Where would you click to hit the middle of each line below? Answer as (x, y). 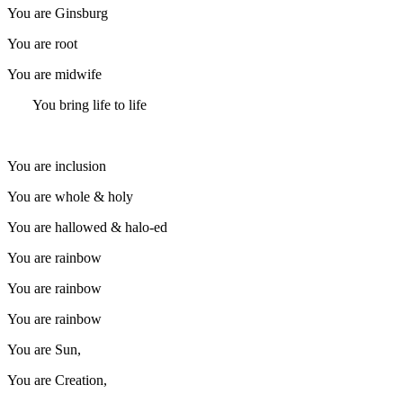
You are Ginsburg (58, 13)
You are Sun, (44, 349)
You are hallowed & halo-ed (87, 227)
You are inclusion (58, 166)
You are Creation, (59, 380)
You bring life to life (77, 104)
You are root (42, 43)
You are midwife (54, 74)
